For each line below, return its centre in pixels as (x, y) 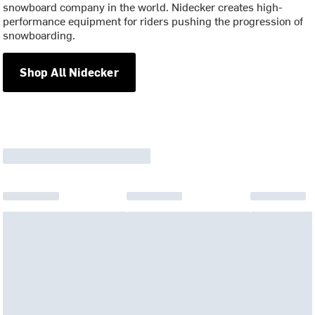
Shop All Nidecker (69, 72)
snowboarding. (39, 34)
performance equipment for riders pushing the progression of (153, 20)
